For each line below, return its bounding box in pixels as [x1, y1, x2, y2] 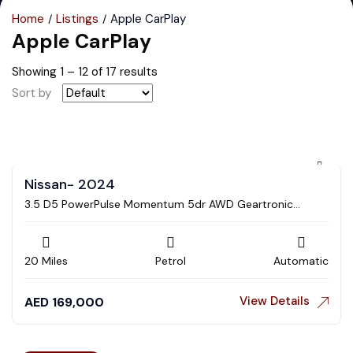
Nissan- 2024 [24, 175, 115, 195]
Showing [12, 63, 60, 80]
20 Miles [24, 254, 68, 269]
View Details [240, 293, 310, 310]
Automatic [273, 254, 329, 269]
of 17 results [88, 63, 158, 80]
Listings [56, 10, 98, 27]
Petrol [155, 254, 186, 269]
